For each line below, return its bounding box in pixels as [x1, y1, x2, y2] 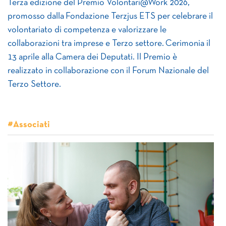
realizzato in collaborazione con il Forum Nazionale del [8, 67, 209, 75]
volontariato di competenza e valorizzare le [8, 26, 166, 34]
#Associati [8, 121, 50, 129]
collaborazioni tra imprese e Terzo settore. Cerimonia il [8, 39, 210, 48]
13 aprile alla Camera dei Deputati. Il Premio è [8, 53, 177, 62]
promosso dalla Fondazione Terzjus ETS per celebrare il [8, 12, 213, 21]
